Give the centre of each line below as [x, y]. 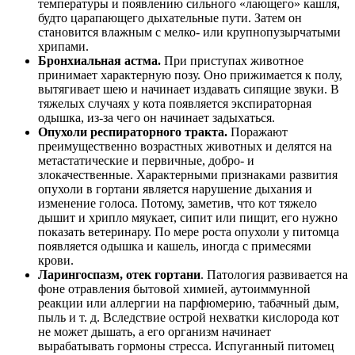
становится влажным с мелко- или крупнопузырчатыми [189, 32]
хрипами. [65, 47]
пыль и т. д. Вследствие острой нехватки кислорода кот [189, 318]
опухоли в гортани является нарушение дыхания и [175, 189]
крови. [57, 261]
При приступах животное [232, 61]
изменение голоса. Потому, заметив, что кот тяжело [177, 204]
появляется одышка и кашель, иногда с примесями [175, 246]
